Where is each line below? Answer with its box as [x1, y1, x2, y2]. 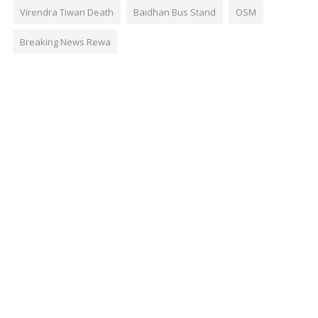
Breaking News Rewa [19, 35, 111, 48]
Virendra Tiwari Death [19, 5, 114, 18]
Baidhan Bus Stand [133, 5, 216, 18]
